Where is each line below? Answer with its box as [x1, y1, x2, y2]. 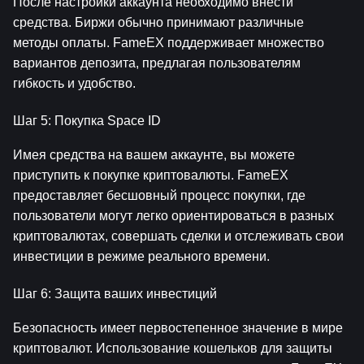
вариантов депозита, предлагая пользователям [13, 56, 301, 71]
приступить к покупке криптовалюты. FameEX [13, 167, 288, 182]
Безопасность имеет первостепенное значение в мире [13, 320, 343, 335]
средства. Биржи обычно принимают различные [13, 15, 304, 30]
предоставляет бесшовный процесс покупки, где [13, 188, 305, 202]
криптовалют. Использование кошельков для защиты [13, 340, 332, 355]
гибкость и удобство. [13, 76, 136, 91]
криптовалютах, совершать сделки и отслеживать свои [13, 228, 344, 243]
